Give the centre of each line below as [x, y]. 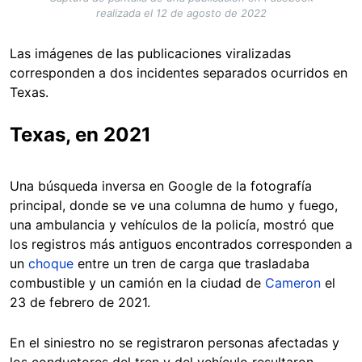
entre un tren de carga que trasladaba [194, 264]
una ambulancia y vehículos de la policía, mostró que [172, 225]
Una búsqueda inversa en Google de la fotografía [161, 186]
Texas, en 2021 [80, 135]
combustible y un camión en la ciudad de [137, 283]
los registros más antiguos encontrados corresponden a [181, 244]
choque [53, 264]
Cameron [295, 283]
